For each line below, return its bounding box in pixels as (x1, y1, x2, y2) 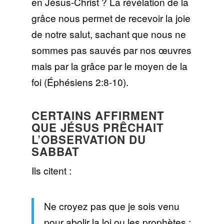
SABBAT (31, 143, 79, 160)
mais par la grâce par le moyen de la (31, 58, 187, 72)
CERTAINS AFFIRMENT (31, 107, 164, 124)
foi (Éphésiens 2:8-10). (31, 74, 128, 88)
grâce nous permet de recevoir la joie (31, 10, 190, 24)
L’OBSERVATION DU (31, 131, 146, 148)
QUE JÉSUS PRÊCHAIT (31, 119, 164, 136)
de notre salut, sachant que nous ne (31, 26, 186, 40)
